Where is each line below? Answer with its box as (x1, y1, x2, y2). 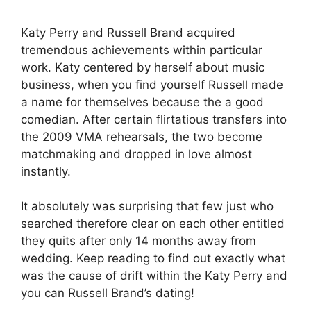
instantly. (21, 164, 71, 178)
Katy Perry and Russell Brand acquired (21, 25, 235, 40)
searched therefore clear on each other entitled (21, 217, 285, 230)
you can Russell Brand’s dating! (21, 286, 194, 300)
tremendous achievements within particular (21, 42, 262, 57)
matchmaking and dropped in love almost (21, 146, 252, 161)
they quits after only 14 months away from (21, 234, 256, 248)
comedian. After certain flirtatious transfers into (21, 112, 287, 126)
